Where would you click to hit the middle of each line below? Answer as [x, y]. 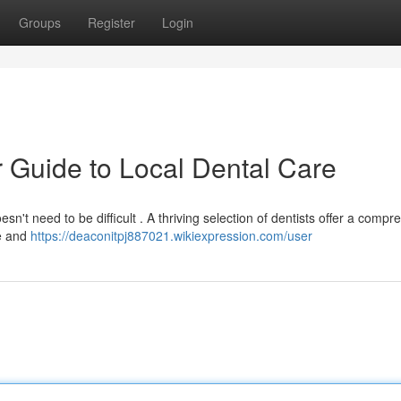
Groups [40, 22]
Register [111, 22]
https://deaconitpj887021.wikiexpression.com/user [171, 235]
